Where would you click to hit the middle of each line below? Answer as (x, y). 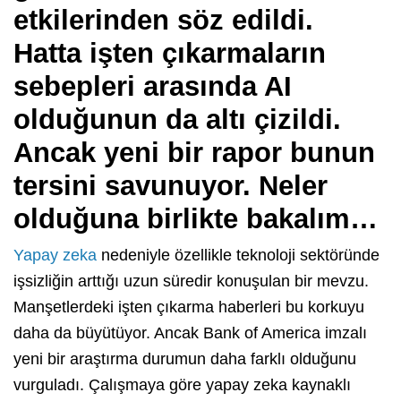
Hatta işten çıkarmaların (170, 53)
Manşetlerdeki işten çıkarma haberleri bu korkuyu (189, 307)
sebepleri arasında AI (153, 86)
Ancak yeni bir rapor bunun (194, 152)
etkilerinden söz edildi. (163, 20)
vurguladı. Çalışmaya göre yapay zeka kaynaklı (182, 384)
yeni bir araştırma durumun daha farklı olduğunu (185, 358)
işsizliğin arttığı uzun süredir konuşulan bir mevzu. (191, 281)
